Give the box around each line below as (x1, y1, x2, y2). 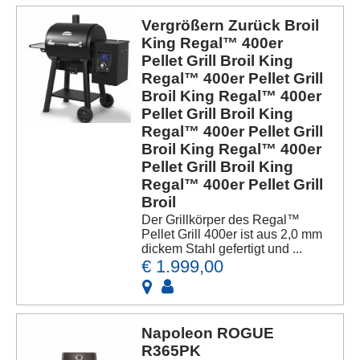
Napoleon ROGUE (141, 324, 275, 342)
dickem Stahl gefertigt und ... (141, 241, 303, 256)
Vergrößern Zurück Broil (141, 16, 320, 34)
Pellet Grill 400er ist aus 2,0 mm (141, 227, 323, 241)
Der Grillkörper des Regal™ (141, 212, 301, 227)
